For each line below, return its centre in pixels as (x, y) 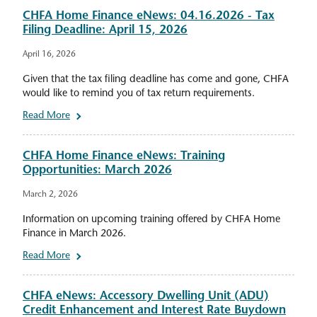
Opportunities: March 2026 (97, 171)
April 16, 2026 (49, 55)
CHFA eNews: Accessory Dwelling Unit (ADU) (146, 297)
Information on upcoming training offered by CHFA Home (151, 220)
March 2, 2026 (50, 195)
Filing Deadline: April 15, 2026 (105, 31)
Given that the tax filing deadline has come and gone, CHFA (156, 80)
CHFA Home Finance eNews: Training (124, 157)
